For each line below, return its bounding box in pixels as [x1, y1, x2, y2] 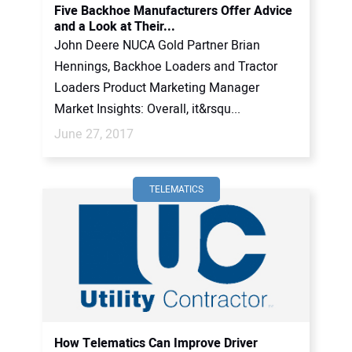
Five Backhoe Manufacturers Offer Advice [54, 2, 292, 20]
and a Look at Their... [54, 17, 175, 36]
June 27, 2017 [54, 125, 134, 144]
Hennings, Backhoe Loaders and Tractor [54, 57, 277, 76]
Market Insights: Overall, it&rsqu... [54, 100, 240, 119]
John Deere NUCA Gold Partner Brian [54, 36, 260, 55]
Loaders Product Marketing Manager [54, 79, 259, 97]
